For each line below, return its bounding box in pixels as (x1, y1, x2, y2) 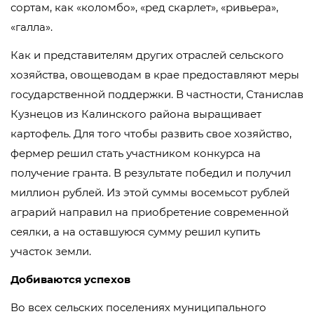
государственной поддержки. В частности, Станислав (11, 88, 303, 102)
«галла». (11, 20, 53, 34)
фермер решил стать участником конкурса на (11, 146, 261, 161)
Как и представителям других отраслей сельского (11, 48, 284, 62)
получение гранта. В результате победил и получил (11, 166, 291, 180)
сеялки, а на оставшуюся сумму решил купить (11, 225, 260, 239)
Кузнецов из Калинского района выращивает (11, 107, 261, 121)
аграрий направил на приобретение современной (11, 205, 289, 219)
